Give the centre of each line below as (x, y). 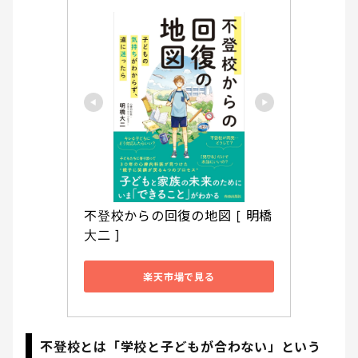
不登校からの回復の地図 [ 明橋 (178, 216)
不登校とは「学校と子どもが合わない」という (181, 347)
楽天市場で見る (179, 276)
